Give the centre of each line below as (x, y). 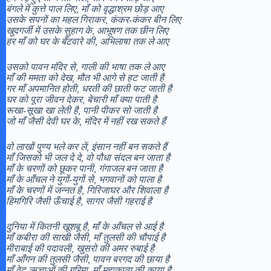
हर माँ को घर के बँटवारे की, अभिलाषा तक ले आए (87, 41)
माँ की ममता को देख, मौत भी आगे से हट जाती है (85, 77)
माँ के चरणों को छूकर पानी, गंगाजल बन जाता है (84, 168)
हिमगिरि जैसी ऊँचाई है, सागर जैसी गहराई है (79, 201)
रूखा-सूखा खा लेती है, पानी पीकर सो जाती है (82, 110)
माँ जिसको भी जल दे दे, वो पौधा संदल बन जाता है (88, 157)
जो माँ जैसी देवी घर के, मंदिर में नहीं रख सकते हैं (86, 121)
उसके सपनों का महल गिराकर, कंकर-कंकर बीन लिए (93, 19)
